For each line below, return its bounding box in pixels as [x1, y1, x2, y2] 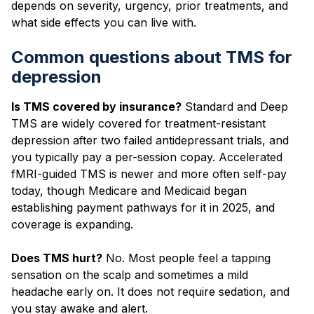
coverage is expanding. [11, 217, 133, 231]
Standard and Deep [182, 99, 288, 114]
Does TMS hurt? [11, 250, 102, 265]
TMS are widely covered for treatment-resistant [11, 116, 266, 130]
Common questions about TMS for [11, 46, 292, 67]
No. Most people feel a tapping [102, 250, 271, 265]
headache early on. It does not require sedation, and [11, 284, 289, 299]
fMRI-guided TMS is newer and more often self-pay [11, 166, 287, 181]
